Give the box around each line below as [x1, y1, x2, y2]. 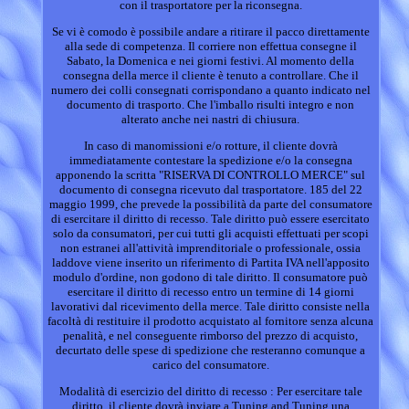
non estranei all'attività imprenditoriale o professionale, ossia [60, 241, 362, 256]
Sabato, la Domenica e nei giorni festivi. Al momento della [67, 54, 355, 68]
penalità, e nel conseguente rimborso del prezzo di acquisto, [63, 329, 359, 343]
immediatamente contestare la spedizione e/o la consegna [68, 153, 352, 168]
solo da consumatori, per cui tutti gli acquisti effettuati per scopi [52, 226, 369, 241]
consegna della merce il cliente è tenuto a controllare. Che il [62, 68, 359, 83]
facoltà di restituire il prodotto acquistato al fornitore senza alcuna [47, 314, 374, 329]
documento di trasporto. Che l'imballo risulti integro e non [67, 98, 355, 112]
